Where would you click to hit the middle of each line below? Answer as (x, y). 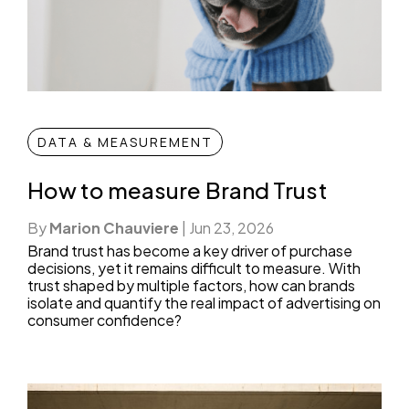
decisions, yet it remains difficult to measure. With (194, 267)
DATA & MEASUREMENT (125, 142)
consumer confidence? (105, 320)
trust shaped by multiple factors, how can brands (191, 285)
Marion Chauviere (114, 227)
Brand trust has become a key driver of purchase (190, 250)
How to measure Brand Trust (177, 189)
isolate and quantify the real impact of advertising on (204, 302)
